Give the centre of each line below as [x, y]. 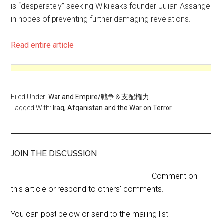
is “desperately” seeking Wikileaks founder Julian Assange [111, 6]
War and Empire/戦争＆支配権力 [99, 97]
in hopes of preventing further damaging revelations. [101, 19]
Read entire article [43, 45]
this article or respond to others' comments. [87, 189]
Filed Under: [30, 97]
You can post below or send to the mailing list [90, 214]
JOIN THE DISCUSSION [54, 153]
